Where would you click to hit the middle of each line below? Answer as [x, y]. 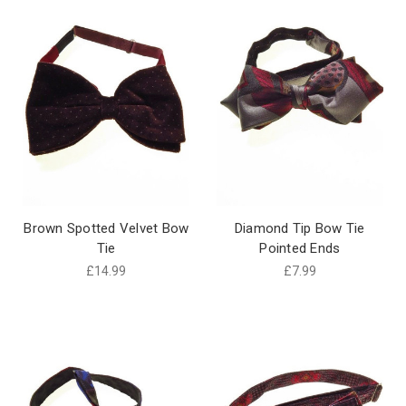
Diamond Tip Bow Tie [300, 229]
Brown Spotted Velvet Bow [106, 229]
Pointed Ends [300, 249]
